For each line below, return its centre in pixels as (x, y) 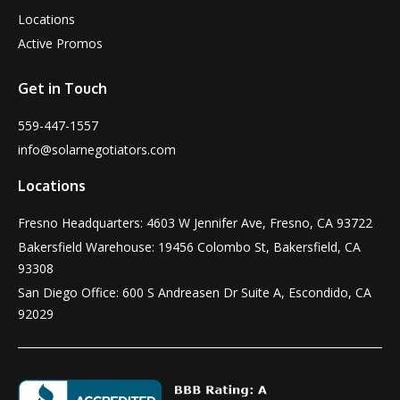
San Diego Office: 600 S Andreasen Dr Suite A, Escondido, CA (195, 292)
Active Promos (60, 43)
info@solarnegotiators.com (97, 149)
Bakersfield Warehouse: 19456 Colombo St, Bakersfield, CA (189, 246)
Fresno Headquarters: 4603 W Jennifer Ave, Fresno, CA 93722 (195, 222)
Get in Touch (62, 88)
